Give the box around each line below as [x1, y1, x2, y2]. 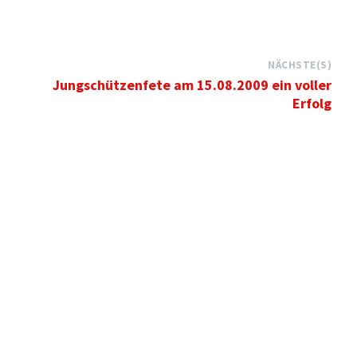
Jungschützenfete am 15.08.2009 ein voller [53, 76, 332, 94]
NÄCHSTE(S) [268, 58, 332, 72]
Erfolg [292, 94, 332, 112]
